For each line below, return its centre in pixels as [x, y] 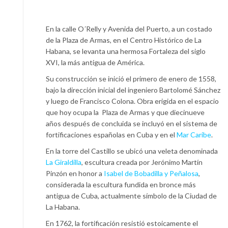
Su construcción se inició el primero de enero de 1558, [132, 78]
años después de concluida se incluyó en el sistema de [132, 123]
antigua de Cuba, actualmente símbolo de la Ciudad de [131, 195]
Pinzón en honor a [75, 173]
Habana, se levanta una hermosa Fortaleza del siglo [126, 51]
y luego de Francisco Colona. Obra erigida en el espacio [132, 101]
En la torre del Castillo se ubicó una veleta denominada [132, 151]
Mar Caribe [194, 134]
